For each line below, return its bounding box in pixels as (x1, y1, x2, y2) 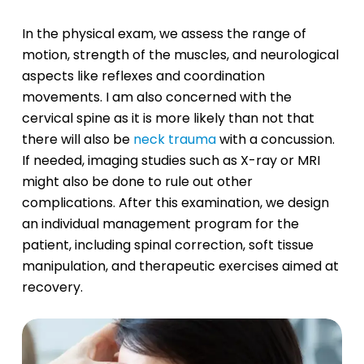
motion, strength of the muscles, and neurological (21, 45, 339, 64)
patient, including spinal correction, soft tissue (21, 235, 314, 254)
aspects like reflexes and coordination (21, 66, 265, 85)
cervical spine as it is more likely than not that (21, 108, 314, 128)
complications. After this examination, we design (21, 193, 329, 212)
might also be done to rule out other (21, 171, 253, 191)
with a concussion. (215, 129, 335, 149)
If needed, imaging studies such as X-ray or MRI (21, 150, 320, 170)
